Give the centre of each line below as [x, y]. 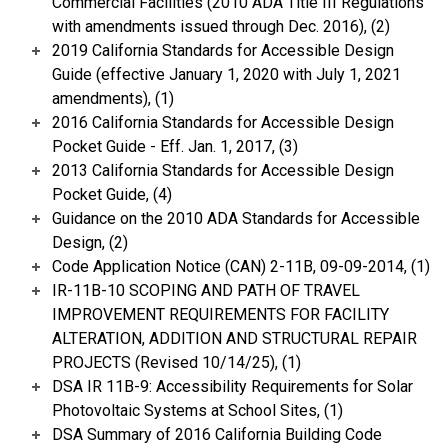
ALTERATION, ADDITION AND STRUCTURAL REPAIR [234, 339]
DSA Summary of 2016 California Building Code [217, 435]
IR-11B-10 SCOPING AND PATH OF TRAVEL [206, 291]
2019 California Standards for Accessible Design [223, 51]
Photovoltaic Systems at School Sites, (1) [197, 411]
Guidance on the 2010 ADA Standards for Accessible [236, 219]
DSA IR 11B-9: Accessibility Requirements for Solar [232, 387]
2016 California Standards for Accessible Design [223, 123]
